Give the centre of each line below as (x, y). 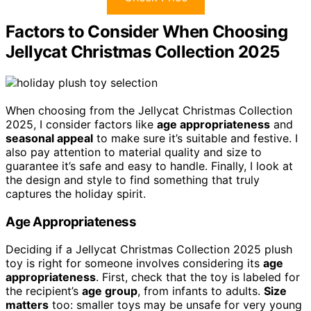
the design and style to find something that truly (133, 179)
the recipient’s (44, 291)
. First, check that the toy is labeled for (198, 277)
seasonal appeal (49, 138)
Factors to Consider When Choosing (147, 32)
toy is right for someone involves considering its (134, 263)
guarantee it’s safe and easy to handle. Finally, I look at (149, 166)
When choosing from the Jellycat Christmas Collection (149, 110)
